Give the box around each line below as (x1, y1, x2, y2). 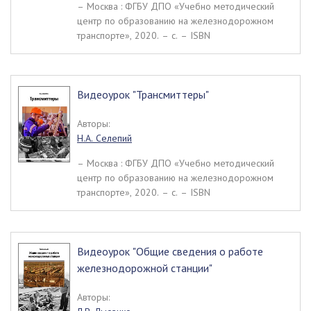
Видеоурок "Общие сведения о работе (77, 244, 263, 258)
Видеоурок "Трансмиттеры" (77, 87, 209, 101)
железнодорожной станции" (77, 261, 212, 275)
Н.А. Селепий (77, 132, 132, 144)
